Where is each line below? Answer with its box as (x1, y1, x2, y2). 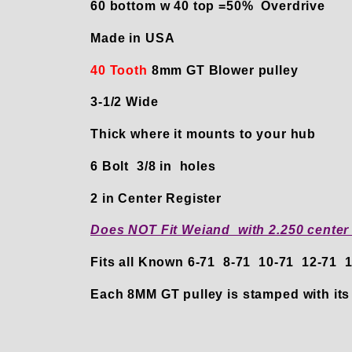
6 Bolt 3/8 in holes (90, 159, 216, 173)
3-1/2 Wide (90, 95, 159, 109)
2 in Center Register (90, 191, 233, 205)
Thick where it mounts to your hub (90, 127, 317, 141)
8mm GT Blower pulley (151, 63, 299, 77)
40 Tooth (90, 63, 152, 77)
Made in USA (90, 31, 179, 45)
